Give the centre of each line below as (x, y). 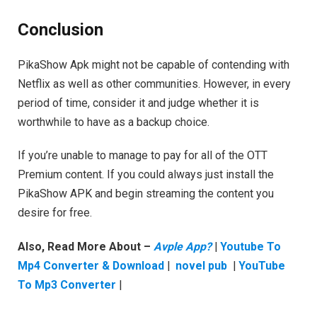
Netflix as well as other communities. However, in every (154, 83)
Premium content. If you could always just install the (146, 175)
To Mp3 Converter (67, 285)
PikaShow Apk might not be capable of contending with (154, 64)
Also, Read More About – (86, 247)
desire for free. (55, 213)
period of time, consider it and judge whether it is (138, 103)
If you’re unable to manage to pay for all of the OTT (143, 156)
